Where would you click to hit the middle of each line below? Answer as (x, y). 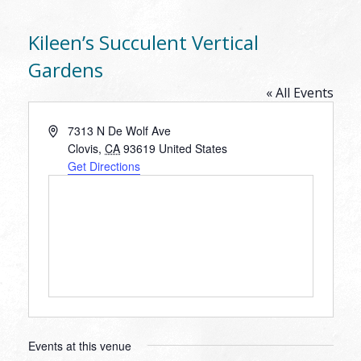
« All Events (299, 92)
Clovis (83, 148)
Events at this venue (79, 345)
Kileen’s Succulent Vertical (143, 42)
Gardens (65, 69)
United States (193, 148)
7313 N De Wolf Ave (120, 130)
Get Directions (104, 166)
